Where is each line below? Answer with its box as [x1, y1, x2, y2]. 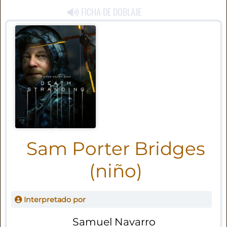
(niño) [89, 160, 143, 182]
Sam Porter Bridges [26, 137, 206, 160]
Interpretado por [21, 195, 86, 204]
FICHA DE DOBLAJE [79, 5, 142, 19]
